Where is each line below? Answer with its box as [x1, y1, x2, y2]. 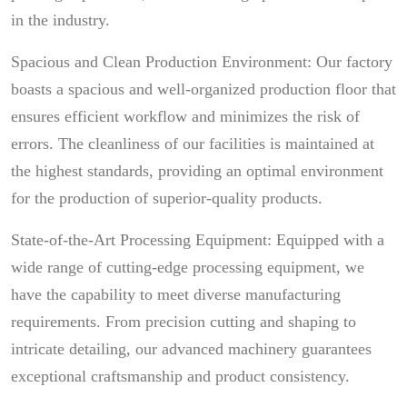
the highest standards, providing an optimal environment [11, 162, 383, 180]
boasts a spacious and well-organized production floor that [11, 80, 396, 98]
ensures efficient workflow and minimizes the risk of [11, 107, 360, 125]
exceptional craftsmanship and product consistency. [11, 367, 354, 385]
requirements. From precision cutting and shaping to [11, 313, 356, 331]
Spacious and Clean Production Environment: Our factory [11, 53, 392, 71]
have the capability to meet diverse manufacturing [11, 285, 341, 303]
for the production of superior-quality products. [11, 189, 323, 207]
